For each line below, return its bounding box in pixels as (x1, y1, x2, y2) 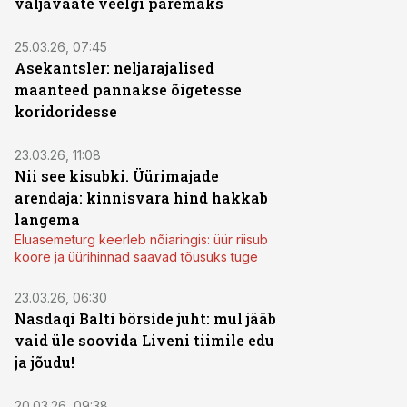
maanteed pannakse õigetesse (15, 80, 242, 99)
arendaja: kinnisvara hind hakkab (15, 188, 268, 207)
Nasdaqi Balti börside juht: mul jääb (15, 309, 276, 328)
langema (15, 210, 80, 229)
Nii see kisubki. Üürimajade (15, 166, 219, 185)
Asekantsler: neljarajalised (15, 58, 214, 77)
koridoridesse (15, 102, 117, 121)
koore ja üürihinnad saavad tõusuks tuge (15, 249, 258, 264)
